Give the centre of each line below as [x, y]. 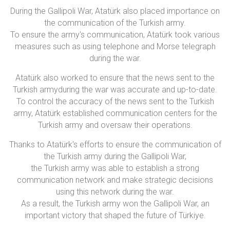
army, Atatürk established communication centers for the [115, 113]
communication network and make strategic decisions [115, 180]
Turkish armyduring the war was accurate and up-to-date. [115, 90]
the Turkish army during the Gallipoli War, [115, 157]
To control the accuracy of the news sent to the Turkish [115, 102]
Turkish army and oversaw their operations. [115, 125]
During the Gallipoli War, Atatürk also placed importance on [115, 11]
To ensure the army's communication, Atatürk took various [115, 35]
